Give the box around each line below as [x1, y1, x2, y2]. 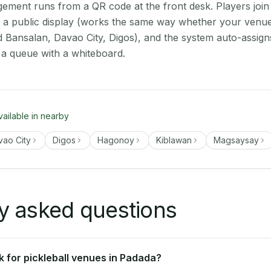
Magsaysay [214, 135, 259, 145]
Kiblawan [156, 135, 192, 145]
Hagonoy [97, 135, 134, 145]
